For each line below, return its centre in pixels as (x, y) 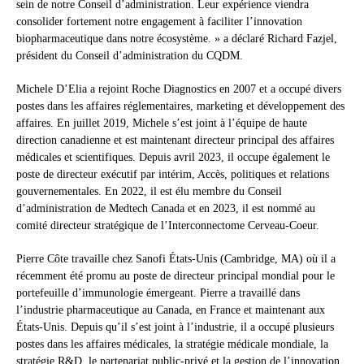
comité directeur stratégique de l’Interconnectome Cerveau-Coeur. (168, 226)
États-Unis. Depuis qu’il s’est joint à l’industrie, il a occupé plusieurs (175, 327)
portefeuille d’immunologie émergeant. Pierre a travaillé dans (158, 293)
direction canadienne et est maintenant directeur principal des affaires (175, 141)
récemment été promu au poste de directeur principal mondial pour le (175, 276)
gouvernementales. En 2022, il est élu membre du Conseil (149, 192)
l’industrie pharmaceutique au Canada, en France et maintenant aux (171, 310)
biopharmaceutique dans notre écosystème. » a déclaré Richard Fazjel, (177, 39)
